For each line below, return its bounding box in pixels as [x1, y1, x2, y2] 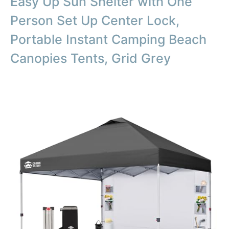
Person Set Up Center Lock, [10, 12, 179, 28]
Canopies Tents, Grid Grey [10, 50, 171, 66]
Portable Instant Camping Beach [10, 31, 207, 47]
